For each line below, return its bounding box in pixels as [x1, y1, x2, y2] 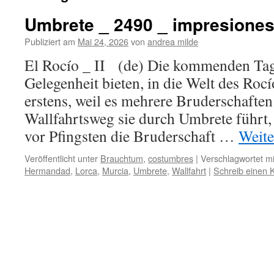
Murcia [102, 164, 128, 177]
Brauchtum [100, 152, 143, 165]
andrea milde [147, 35, 198, 48]
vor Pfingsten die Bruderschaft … [24, 125, 239, 146]
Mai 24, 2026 [78, 35, 128, 48]
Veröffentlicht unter [24, 152, 98, 165]
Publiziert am [24, 35, 75, 48]
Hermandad [24, 164, 70, 177]
